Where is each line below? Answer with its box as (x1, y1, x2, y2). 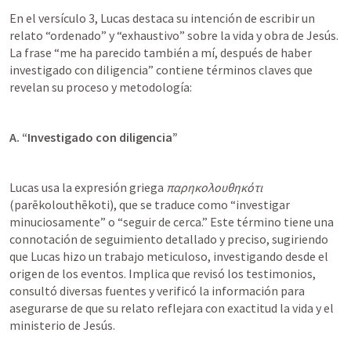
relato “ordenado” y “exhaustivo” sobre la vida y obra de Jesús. (9, 27, 338, 43)
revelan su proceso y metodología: (9, 79, 192, 95)
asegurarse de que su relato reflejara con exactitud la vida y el (9, 300, 334, 316)
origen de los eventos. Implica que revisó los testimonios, (9, 266, 316, 281)
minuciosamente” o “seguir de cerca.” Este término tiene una (9, 214, 334, 230)
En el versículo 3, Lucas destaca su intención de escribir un (9, 10, 315, 26)
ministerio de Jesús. (9, 317, 115, 333)
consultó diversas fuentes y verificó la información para (9, 283, 305, 299)
